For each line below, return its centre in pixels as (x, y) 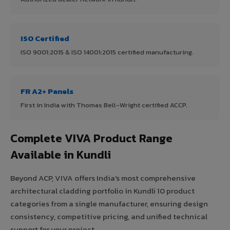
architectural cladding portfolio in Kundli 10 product (102, 190)
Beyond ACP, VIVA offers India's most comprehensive (103, 178)
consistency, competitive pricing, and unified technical (109, 216)
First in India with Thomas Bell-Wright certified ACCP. (104, 105)
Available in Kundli (61, 155)
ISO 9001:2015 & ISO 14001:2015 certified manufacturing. (107, 52)
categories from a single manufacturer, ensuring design (109, 203)
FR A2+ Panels (47, 91)
